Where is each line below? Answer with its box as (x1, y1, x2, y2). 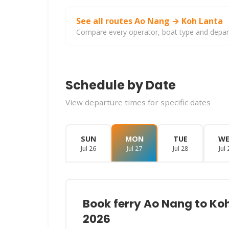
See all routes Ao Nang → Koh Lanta (76, 15, 223, 27)
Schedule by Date (65, 77, 176, 94)
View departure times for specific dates (65, 97, 211, 108)
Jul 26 (81, 144, 96, 153)
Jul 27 (127, 144, 142, 153)
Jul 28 (173, 144, 188, 153)
